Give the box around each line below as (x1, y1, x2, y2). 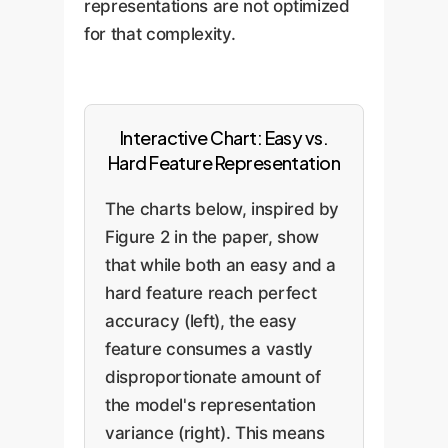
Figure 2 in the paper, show (105, 226, 319, 247)
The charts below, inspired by (105, 198, 340, 219)
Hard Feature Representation (107, 150, 341, 174)
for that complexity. (84, 24, 236, 45)
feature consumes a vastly (105, 338, 313, 359)
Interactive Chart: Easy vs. (119, 125, 329, 149)
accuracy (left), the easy (105, 310, 297, 331)
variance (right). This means (105, 422, 325, 443)
